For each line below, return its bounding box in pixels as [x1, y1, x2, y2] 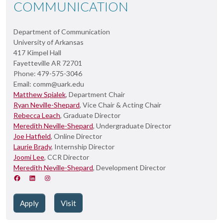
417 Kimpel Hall [13, 48, 61, 57]
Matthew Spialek [13, 90, 66, 99]
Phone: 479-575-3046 [13, 69, 82, 78]
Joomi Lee [13, 153, 44, 161]
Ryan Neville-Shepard [13, 101, 80, 109]
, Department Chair [66, 90, 125, 99]
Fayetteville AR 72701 [13, 59, 82, 67]
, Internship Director [51, 142, 114, 151]
